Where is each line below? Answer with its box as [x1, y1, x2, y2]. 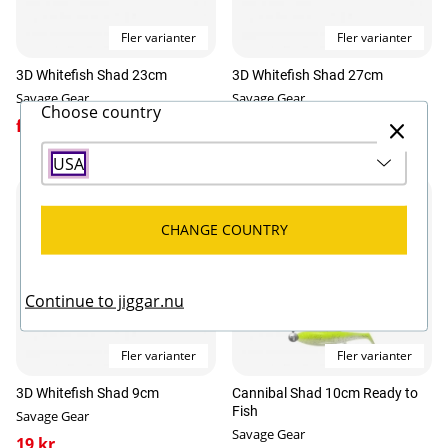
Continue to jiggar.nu [25, 289, 184, 312]
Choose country [41, 100, 161, 123]
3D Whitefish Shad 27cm [232, 67, 383, 83]
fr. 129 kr [16, 115, 86, 137]
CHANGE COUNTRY [160, 220, 288, 239]
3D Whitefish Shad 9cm [16, 385, 159, 401]
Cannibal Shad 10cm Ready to [232, 385, 418, 401]
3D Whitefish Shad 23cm [16, 67, 167, 83]
